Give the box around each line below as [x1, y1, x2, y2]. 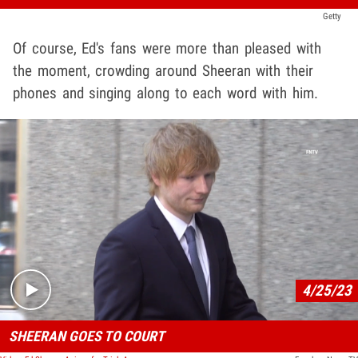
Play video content [178, 220, 288, 239]
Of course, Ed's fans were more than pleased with [13, 38, 321, 58]
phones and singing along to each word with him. [13, 83, 318, 102]
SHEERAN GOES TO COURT [8, 327, 165, 344]
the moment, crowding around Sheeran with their [13, 61, 314, 80]
